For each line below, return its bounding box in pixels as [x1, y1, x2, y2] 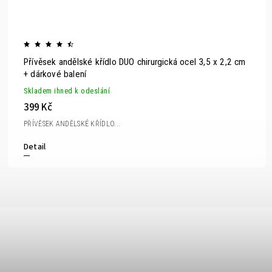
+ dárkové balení [24, 68, 87, 80]
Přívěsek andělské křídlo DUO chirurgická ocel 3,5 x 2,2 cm [24, 56, 246, 67]
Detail [24, 140, 46, 153]
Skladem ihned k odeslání [24, 86, 110, 95]
